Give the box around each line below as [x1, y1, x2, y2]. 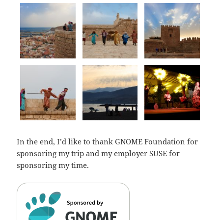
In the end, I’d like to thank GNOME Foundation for [17, 136, 198, 146]
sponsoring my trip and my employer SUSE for [17, 148, 180, 158]
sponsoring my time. [17, 160, 89, 170]
